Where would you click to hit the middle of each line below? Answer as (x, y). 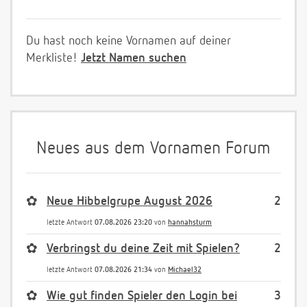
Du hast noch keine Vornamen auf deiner (128, 41)
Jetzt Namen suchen (134, 58)
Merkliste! (53, 58)
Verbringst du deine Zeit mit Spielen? (143, 248)
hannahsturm (190, 222)
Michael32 (185, 269)
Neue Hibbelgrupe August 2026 (130, 201)
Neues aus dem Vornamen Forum (153, 149)
